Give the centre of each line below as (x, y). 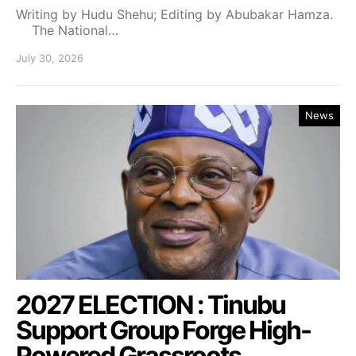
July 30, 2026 (50, 58)
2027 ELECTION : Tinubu (151, 305)
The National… (67, 31)
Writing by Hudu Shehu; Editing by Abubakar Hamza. (174, 15)
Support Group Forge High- (163, 331)
